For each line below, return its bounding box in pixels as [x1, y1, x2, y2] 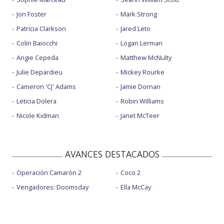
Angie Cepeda [16, 52, 58, 62]
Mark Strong [120, 9, 157, 18]
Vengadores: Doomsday [16, 182, 88, 191]
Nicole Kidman [16, 110, 59, 120]
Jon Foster [16, 9, 46, 18]
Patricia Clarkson [16, 23, 66, 33]
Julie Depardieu [16, 67, 62, 76]
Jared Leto [120, 23, 150, 33]
